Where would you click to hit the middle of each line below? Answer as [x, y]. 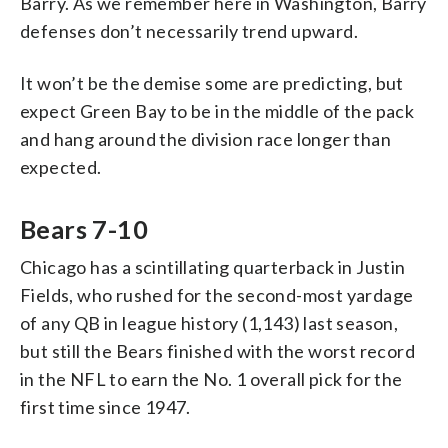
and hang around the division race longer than [205, 139]
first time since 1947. [105, 407]
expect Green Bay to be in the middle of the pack [217, 111]
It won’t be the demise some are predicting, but [212, 83]
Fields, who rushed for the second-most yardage [217, 295]
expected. [61, 167]
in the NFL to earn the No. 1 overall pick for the [211, 379]
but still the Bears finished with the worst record [217, 351]
